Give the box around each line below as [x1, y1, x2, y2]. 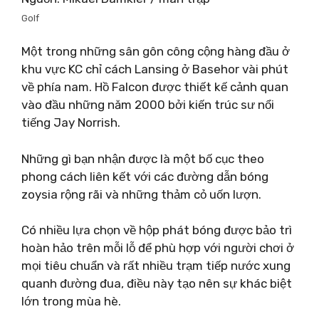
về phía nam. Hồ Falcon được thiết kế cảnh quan [21, 80, 288, 94]
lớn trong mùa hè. [21, 294, 121, 308]
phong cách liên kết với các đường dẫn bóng [21, 169, 268, 184]
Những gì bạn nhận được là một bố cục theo [21, 151, 264, 166]
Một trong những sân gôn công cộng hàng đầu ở [21, 44, 290, 58]
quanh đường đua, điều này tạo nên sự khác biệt [21, 276, 292, 291]
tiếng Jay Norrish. [21, 115, 120, 130]
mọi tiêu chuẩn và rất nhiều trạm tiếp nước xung [21, 258, 291, 273]
